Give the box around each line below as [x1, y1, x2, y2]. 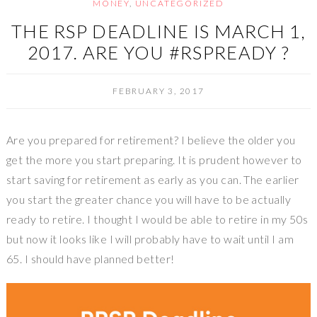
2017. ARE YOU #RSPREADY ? [27, 42, 289, 63]
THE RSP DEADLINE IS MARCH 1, [11, 21, 306, 42]
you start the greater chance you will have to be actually [6, 192, 292, 206]
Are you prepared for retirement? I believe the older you [6, 133, 296, 146]
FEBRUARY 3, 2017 [113, 86, 204, 96]
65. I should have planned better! [6, 252, 175, 265]
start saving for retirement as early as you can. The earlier [6, 173, 299, 186]
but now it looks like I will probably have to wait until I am [6, 232, 294, 246]
